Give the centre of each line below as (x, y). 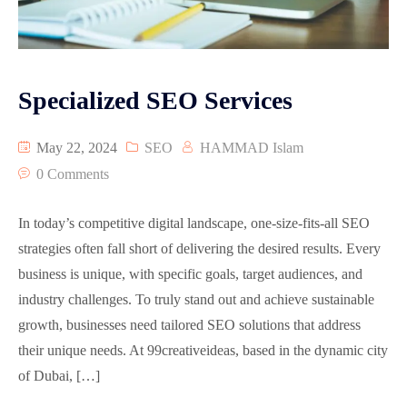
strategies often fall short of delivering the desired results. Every (199, 249)
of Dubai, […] (59, 376)
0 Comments (73, 174)
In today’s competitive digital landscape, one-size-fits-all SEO (194, 223)
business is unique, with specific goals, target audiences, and (190, 274)
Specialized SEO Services (155, 101)
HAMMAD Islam (252, 148)
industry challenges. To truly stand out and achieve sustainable (196, 300)
